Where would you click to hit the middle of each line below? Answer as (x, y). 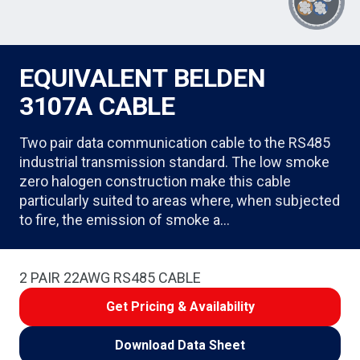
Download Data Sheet (180, 345)
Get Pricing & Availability (180, 307)
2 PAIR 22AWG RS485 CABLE (110, 278)
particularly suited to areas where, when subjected (180, 200)
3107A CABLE (97, 106)
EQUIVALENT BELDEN (143, 78)
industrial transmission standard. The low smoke (174, 162)
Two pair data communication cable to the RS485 (175, 143)
